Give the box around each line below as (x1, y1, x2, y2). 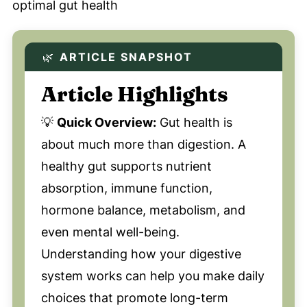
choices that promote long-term (40, 291, 228, 306)
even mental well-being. (40, 225, 180, 240)
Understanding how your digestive (40, 247, 241, 262)
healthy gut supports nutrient (40, 159, 212, 174)
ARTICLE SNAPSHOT (59, 50, 193, 64)
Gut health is (156, 115, 232, 130)
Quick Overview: (56, 115, 156, 130)
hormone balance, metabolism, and (40, 203, 245, 218)
